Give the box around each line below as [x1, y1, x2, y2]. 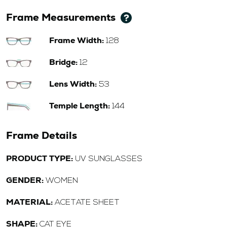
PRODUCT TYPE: [6, 153, 73, 164]
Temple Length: [49, 100, 110, 111]
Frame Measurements [6, 11, 116, 24]
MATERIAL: [6, 197, 53, 208]
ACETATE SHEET [53, 199, 120, 207]
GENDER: [6, 175, 44, 186]
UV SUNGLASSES [73, 155, 142, 164]
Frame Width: [49, 35, 104, 46]
